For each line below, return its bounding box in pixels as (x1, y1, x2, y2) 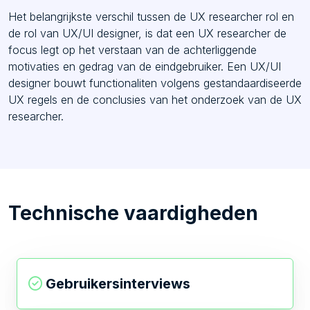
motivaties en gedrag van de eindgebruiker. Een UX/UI (8, 59, 281, 73)
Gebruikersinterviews (46, 275, 190, 292)
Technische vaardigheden (8, 201, 258, 225)
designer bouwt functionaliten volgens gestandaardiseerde (8, 75, 302, 90)
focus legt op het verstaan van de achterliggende (8, 42, 257, 57)
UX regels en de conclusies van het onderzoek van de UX (8, 92, 302, 107)
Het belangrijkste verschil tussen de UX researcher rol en (8, 9, 294, 24)
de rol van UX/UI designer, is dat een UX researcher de (8, 26, 286, 40)
